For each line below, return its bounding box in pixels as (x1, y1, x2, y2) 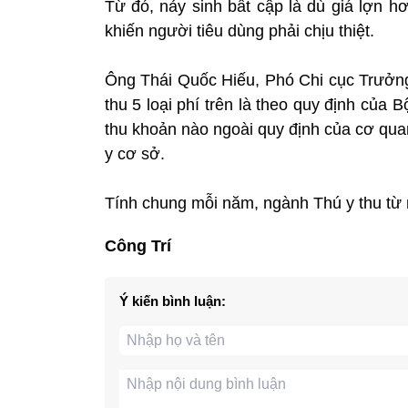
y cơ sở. (104, 144, 165, 163)
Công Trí (104, 236, 171, 255)
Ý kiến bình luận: (118, 292, 226, 309)
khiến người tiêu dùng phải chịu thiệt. (104, 21, 374, 40)
